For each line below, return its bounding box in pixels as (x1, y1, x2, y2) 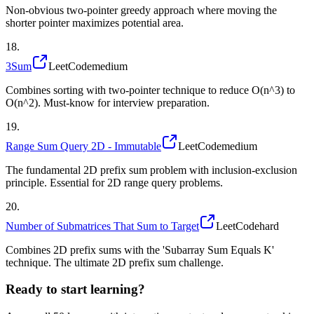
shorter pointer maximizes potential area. (6, 16, 184, 29)
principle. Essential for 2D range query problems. (6, 176, 223, 189)
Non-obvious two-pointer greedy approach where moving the (6, 4, 277, 16)
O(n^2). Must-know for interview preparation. (6, 96, 210, 109)
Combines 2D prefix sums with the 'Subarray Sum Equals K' (6, 243, 274, 256)
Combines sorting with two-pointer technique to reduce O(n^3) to (6, 83, 295, 96)
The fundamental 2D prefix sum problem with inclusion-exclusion (6, 163, 297, 176)
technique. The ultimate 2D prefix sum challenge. (6, 256, 224, 268)
